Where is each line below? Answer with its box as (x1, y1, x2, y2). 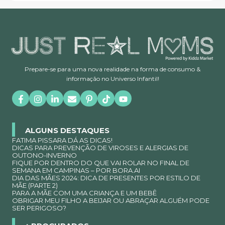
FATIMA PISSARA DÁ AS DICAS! (12, 136, 113, 144)
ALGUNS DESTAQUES (25, 126, 109, 136)
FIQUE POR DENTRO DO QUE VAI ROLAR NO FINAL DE (12, 158, 189, 167)
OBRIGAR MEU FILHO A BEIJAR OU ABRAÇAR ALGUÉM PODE (12, 196, 209, 204)
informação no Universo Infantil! (66, 74, 159, 82)
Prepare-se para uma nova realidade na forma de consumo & (25, 65, 200, 73)
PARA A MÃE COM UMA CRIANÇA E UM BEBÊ (12, 188, 157, 197)
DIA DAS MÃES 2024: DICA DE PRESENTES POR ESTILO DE (12, 173, 200, 182)
